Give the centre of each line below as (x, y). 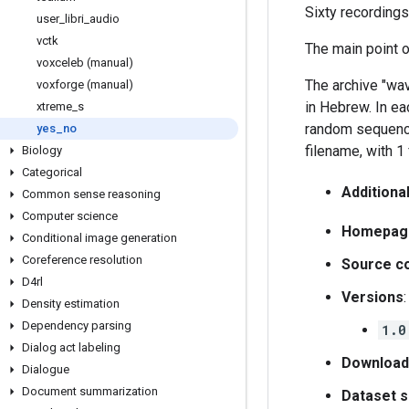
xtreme (54, 106)
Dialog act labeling (71, 347)
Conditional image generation (100, 238)
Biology (42, 150)
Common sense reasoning (91, 194)
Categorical (52, 172)
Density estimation (71, 304)
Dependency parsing (77, 325)
